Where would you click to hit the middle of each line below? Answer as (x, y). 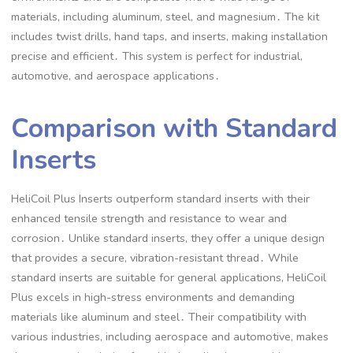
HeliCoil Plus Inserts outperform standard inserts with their (161, 198)
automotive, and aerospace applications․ (116, 76)
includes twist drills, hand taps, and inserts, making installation (170, 37)
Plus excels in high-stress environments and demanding (153, 297)
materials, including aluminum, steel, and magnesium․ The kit (165, 17)
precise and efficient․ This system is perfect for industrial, (157, 56)
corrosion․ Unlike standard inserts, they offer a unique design (168, 238)
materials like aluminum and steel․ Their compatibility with (159, 316)
